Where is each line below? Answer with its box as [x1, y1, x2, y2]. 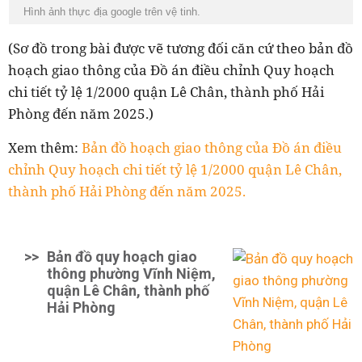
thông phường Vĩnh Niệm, [47, 265, 216, 283]
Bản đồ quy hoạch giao [47, 248, 197, 266]
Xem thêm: [8, 138, 82, 158]
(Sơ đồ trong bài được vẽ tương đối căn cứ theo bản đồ [8, 39, 353, 58]
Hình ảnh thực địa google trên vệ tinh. [23, 6, 207, 19]
